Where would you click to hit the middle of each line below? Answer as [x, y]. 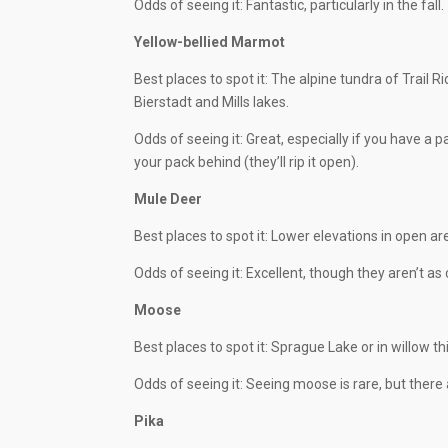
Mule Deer [168, 199]
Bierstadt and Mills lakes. [212, 102]
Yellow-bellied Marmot [210, 42]
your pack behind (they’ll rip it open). [247, 162]
